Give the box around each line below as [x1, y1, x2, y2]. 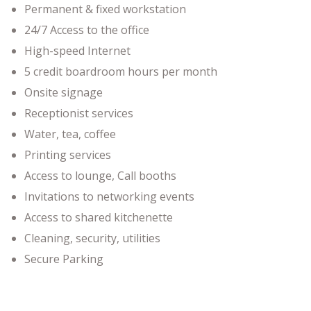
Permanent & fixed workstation [24, 1, 186, 17]
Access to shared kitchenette [24, 210, 173, 226]
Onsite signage [24, 85, 103, 101]
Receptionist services [24, 106, 133, 121]
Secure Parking [24, 251, 103, 267]
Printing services [24, 147, 111, 163]
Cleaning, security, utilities [24, 230, 160, 246]
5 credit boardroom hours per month [24, 64, 217, 80]
